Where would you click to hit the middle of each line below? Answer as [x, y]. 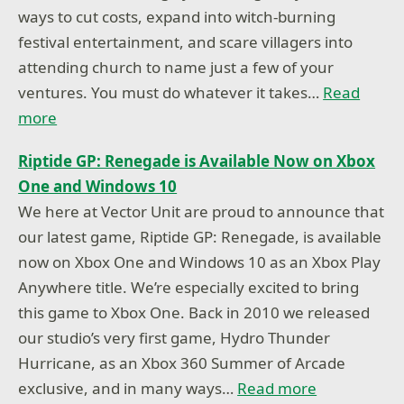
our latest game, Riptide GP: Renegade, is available [200, 236]
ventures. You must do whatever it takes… [171, 93]
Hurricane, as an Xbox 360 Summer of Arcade [182, 363]
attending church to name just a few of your [176, 68]
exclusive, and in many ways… [128, 388]
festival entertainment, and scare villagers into [186, 42]
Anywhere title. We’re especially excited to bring [189, 287]
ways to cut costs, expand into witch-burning [177, 17]
